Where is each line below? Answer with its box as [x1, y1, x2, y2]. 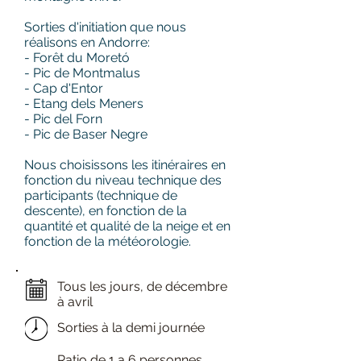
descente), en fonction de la [24, 203, 187, 218]
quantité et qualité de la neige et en [24, 218, 230, 234]
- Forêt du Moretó [24, 50, 130, 65]
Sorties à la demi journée [57, 320, 205, 335]
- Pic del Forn [24, 111, 102, 127]
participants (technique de [24, 188, 177, 203]
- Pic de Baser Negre [24, 127, 147, 142]
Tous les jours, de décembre [57, 279, 227, 294]
